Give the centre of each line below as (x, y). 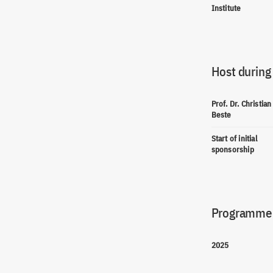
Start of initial (234, 139)
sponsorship (232, 150)
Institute (226, 8)
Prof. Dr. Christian (241, 104)
